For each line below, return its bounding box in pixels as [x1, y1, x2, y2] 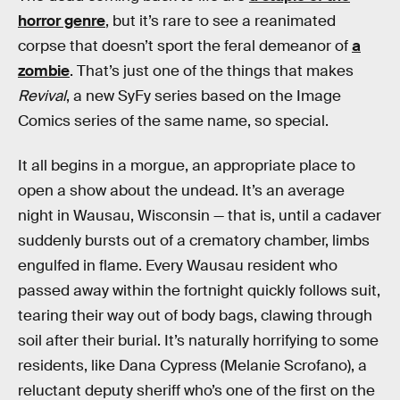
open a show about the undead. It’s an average [18, 180, 345, 200]
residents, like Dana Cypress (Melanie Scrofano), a [18, 355, 367, 375]
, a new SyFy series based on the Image [66, 87, 341, 105]
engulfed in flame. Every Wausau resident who [18, 255, 337, 275]
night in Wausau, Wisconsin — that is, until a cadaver [18, 205, 381, 225]
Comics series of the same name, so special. [18, 112, 329, 130]
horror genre [18, 12, 105, 30]
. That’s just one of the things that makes [70, 62, 354, 80]
